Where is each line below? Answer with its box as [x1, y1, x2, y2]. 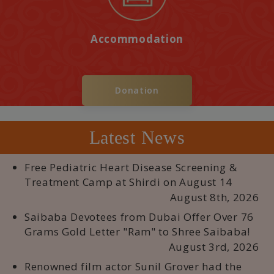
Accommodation [91, 32, 183, 46]
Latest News [89, 127, 185, 147]
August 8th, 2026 [169, 190, 259, 204]
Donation [115, 84, 159, 96]
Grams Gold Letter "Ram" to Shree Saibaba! [24, 224, 250, 239]
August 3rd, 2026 [168, 240, 259, 254]
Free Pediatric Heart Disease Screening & [24, 160, 237, 174]
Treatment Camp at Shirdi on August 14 [24, 175, 233, 189]
